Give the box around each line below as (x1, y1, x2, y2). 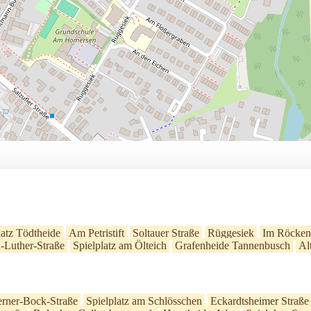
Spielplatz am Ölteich (73, 239, 167, 251)
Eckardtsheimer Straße (210, 295, 309, 307)
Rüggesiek (208, 227, 254, 239)
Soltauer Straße (133, 227, 199, 239)
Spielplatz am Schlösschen (86, 295, 202, 307)
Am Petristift (69, 227, 124, 239)
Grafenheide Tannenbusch (175, 239, 290, 251)
